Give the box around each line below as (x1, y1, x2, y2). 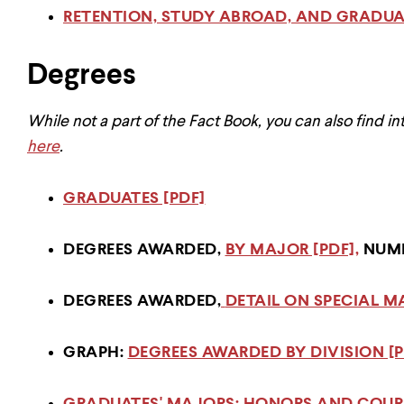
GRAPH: (63, 344, 128, 361)
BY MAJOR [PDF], (225, 242, 359, 258)
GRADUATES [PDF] (63, 190, 206, 207)
